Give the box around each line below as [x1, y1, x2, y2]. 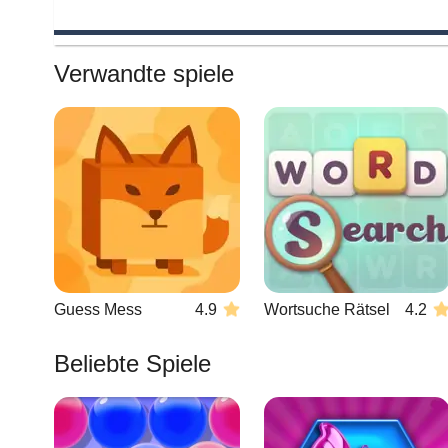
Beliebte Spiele [54, 350, 211, 377]
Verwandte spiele [54, 60, 234, 87]
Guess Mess [54, 301, 142, 318]
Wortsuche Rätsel [264, 301, 390, 318]
